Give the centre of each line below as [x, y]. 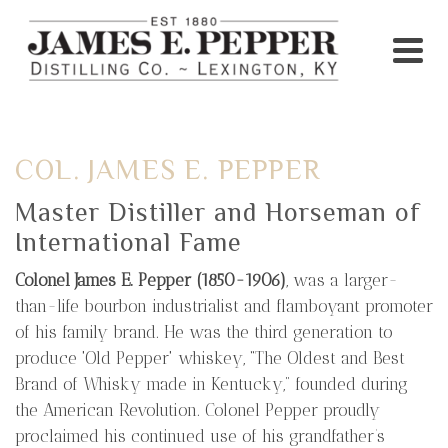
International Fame [128, 243]
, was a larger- [342, 279]
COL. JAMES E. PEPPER [168, 169]
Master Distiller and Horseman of [218, 213]
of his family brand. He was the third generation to [204, 331]
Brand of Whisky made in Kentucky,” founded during [211, 383]
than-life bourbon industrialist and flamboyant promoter [224, 305]
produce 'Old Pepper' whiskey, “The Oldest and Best [210, 357]
